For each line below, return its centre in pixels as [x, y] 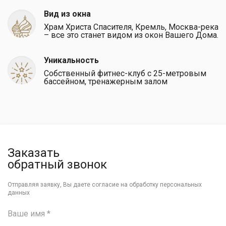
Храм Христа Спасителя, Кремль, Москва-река [131, 27]
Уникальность [71, 60]
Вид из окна [67, 14]
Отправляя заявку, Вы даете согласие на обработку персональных [105, 185]
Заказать [34, 153]
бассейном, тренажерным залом [106, 81]
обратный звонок [57, 164]
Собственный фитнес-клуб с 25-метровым [125, 73]
